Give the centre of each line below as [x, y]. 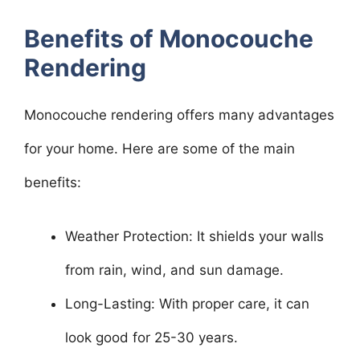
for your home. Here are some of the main [160, 148]
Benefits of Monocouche [169, 38]
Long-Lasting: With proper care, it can [187, 304]
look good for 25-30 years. [151, 337]
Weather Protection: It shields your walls [194, 236]
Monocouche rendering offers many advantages [179, 115]
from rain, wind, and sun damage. [174, 270]
